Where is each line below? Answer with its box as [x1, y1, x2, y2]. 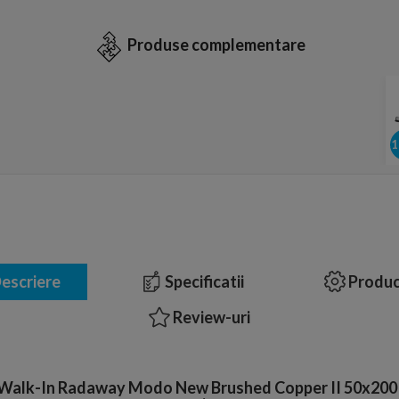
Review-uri [170, 306, 250, 327]
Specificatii [162, 271, 244, 291]
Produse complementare [127, 35, 305, 55]
